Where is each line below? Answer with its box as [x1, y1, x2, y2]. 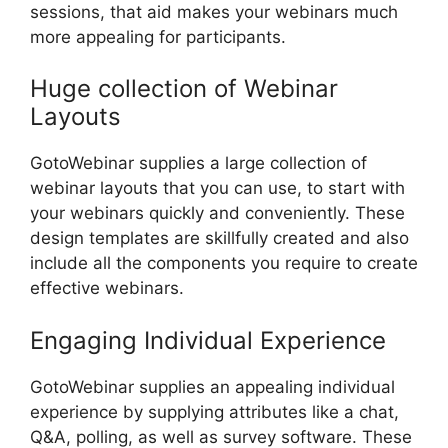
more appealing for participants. [30, 26, 286, 47]
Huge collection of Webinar [30, 74, 338, 104]
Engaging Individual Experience [30, 325, 386, 355]
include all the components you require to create [30, 253, 418, 274]
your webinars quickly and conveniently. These [30, 203, 405, 224]
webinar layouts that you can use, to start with [30, 178, 405, 199]
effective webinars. [30, 278, 184, 299]
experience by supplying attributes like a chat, [30, 401, 399, 422]
